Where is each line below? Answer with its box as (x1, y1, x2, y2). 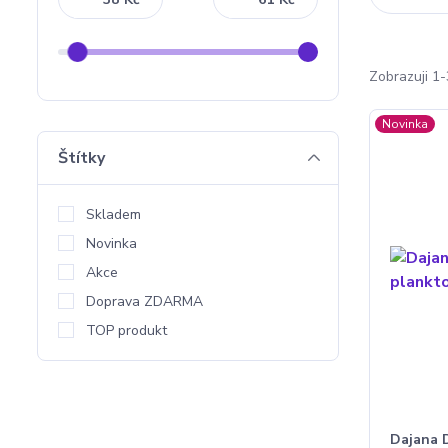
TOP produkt (86, 321, 167, 340)
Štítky (58, 147, 105, 169)
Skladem (86, 205, 141, 224)
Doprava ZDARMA (86, 292, 203, 311)
